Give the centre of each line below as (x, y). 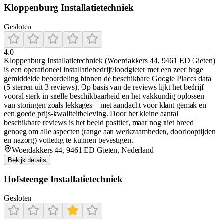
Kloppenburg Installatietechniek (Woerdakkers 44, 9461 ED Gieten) (110, 60)
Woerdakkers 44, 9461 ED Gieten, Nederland (83, 150)
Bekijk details (27, 160)
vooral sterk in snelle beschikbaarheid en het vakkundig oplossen (104, 96)
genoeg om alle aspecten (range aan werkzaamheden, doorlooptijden (110, 131)
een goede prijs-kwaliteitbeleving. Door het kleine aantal (91, 113)
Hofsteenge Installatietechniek (63, 179)
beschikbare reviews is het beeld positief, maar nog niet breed (99, 122)
